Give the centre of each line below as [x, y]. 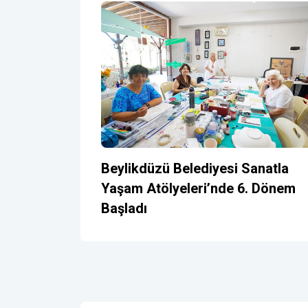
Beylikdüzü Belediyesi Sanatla [195, 169]
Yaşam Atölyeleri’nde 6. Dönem [198, 189]
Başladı [124, 209]
